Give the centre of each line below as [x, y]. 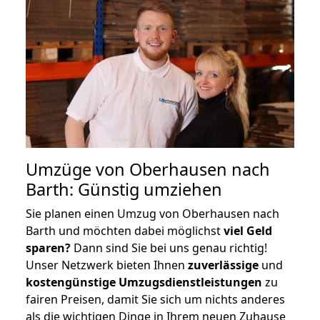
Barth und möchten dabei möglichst [125, 230]
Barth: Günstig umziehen [124, 189]
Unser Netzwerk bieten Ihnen [107, 265]
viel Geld [248, 230]
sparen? [48, 247]
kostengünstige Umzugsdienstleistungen [144, 282]
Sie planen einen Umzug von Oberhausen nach [152, 213]
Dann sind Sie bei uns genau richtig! [169, 247]
